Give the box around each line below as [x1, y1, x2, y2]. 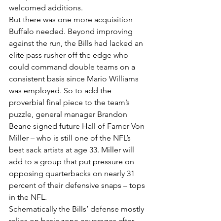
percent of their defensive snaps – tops [9, 180, 147, 190]
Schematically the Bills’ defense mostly [9, 204, 146, 214]
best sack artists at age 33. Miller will [9, 145, 136, 154]
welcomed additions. [9, 2, 83, 12]
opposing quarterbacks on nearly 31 [9, 168, 137, 178]
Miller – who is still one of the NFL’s [9, 133, 133, 143]
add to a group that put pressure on [9, 156, 136, 166]
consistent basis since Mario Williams [9, 74, 141, 83]
